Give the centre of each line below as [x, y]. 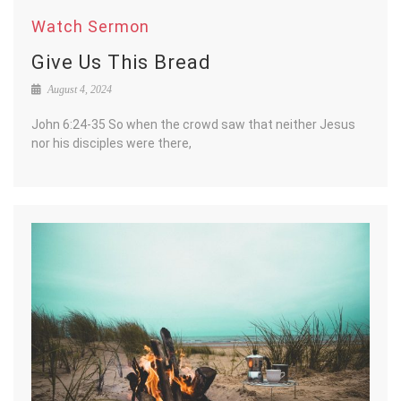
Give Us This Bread [121, 62]
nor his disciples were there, [111, 143]
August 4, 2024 [78, 89]
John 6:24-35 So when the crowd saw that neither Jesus [193, 124]
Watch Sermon [90, 26]
